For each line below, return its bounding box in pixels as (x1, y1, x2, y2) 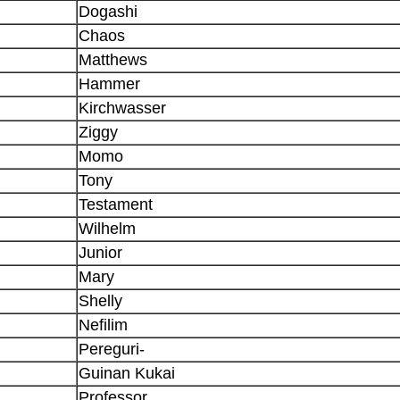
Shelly (79, 291, 122, 310)
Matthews (79, 50, 147, 69)
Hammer (79, 74, 140, 93)
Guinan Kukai (79, 363, 175, 382)
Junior (79, 243, 122, 262)
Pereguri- (79, 339, 145, 358)
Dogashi (79, 2, 137, 21)
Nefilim (79, 315, 128, 334)
